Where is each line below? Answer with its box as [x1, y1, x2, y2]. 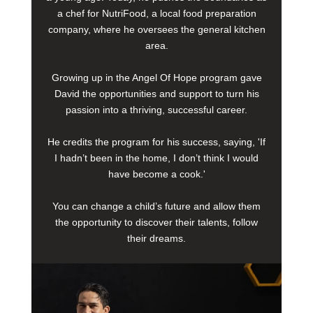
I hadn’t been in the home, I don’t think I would [54, 152, 259, 164]
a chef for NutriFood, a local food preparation [57, 8, 256, 20]
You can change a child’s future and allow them [52, 201, 261, 212]
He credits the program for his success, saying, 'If [48, 136, 265, 148]
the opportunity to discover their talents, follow [55, 217, 258, 228]
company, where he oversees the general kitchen [48, 24, 265, 36]
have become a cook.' [108, 168, 205, 180]
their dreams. [127, 233, 186, 245]
